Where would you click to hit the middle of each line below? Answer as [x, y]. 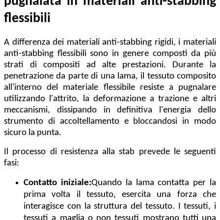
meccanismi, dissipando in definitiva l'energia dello [110, 110]
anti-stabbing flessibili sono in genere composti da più [110, 54]
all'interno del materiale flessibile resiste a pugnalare [110, 87]
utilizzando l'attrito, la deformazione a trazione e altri [110, 99]
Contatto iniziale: [57, 183]
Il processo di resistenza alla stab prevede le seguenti [110, 152]
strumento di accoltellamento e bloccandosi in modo [110, 121]
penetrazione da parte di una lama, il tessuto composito [110, 76]
